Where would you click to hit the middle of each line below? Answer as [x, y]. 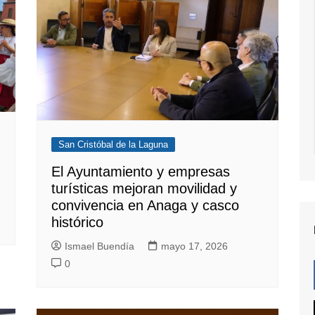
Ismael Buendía [100, 246]
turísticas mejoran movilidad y [144, 189]
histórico [78, 223]
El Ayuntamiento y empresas [141, 172]
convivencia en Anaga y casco [146, 206]
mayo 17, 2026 [195, 246]
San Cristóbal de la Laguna [114, 145]
